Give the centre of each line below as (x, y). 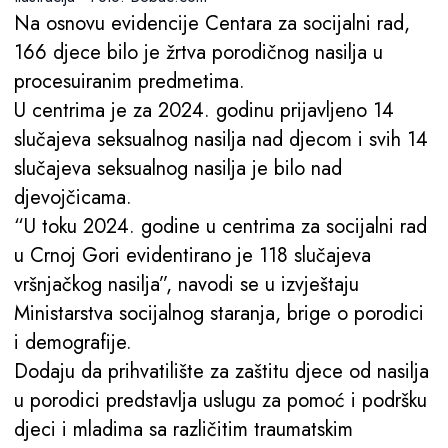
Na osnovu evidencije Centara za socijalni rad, (212, 23)
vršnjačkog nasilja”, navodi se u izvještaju (186, 284)
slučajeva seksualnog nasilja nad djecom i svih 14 (221, 139)
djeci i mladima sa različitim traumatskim (183, 429)
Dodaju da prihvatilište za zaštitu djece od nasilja (221, 371)
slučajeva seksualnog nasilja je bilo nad (178, 168)
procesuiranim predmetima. (129, 81)
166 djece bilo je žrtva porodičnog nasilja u (198, 52)
